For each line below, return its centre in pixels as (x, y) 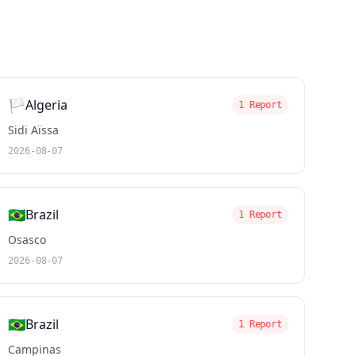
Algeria (47, 105)
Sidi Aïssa (34, 130)
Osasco (27, 240)
